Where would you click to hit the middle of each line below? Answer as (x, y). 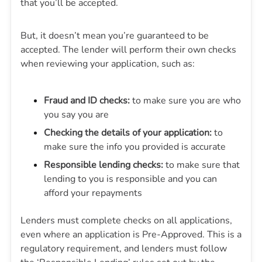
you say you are (76, 115)
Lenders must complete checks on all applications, (126, 220)
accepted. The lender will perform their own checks (128, 50)
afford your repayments (93, 193)
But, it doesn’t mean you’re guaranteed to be (115, 36)
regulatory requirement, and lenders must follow (124, 249)
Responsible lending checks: (105, 165)
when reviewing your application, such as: (108, 64)
